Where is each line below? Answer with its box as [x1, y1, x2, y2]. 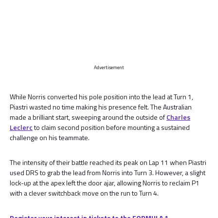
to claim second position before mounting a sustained [33, 122, 190, 132]
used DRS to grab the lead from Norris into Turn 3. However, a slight [10, 167, 205, 178]
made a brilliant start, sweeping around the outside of [10, 112, 166, 122]
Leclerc [10, 122, 33, 132]
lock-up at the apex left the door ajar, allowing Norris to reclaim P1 [10, 178, 200, 188]
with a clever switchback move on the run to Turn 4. [10, 188, 159, 198]
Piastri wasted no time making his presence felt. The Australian [10, 102, 192, 112]
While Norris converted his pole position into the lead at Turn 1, [10, 91, 193, 102]
